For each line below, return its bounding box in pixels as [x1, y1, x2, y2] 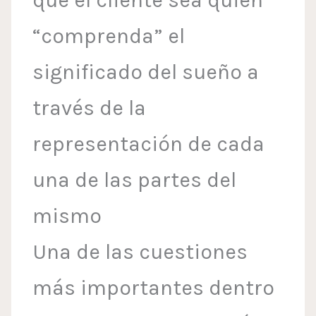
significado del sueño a [32, 59, 260, 85]
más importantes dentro [32, 275, 275, 301]
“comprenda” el [32, 23, 186, 49]
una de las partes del [32, 167, 237, 193]
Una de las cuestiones [32, 239, 248, 265]
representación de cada [32, 131, 265, 157]
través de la [32, 95, 147, 121]
